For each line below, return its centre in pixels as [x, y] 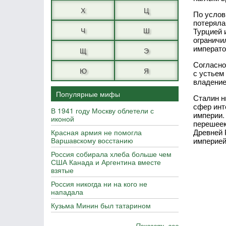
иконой [63, 118]
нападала [67, 191]
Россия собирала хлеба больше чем [111, 154]
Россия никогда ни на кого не [99, 183]
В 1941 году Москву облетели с [102, 110]
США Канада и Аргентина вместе [106, 162]
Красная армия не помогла [96, 132]
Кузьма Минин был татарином [101, 205]
